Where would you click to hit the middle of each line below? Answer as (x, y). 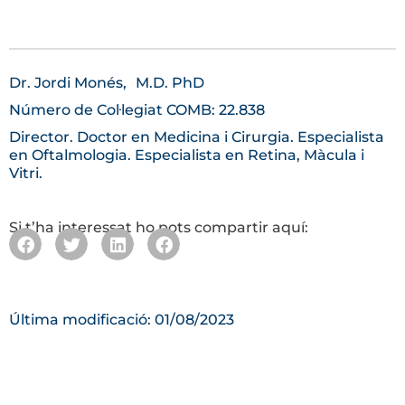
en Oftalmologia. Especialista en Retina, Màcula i (187, 155)
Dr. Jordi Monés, (68, 83)
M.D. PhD (170, 83)
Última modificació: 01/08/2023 (122, 319)
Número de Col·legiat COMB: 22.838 (137, 110)
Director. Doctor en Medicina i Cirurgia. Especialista (197, 137)
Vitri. (26, 173)
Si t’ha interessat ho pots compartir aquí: (159, 227)
